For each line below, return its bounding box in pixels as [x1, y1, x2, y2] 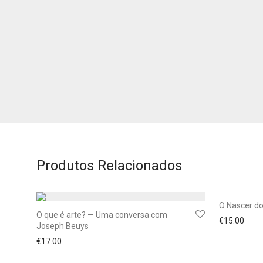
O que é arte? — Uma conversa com [36, 210, 167, 220]
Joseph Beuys [36, 221, 89, 231]
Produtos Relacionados [36, 157, 182, 174]
